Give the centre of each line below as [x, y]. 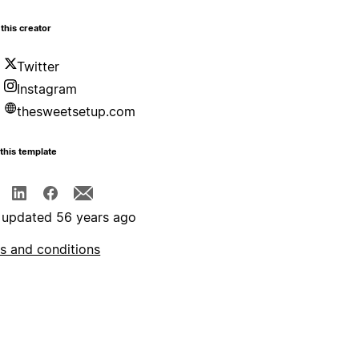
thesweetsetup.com [77, 112]
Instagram [47, 89]
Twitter [38, 67]
